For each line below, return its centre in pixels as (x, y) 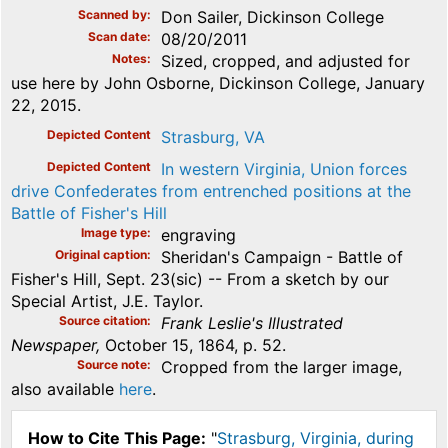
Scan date (117, 36)
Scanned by (112, 14)
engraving (198, 234)
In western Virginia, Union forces (284, 168)
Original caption (101, 254)
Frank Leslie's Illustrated (252, 322)
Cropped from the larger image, (281, 366)
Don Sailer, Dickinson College (272, 16)
